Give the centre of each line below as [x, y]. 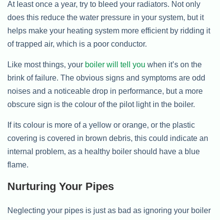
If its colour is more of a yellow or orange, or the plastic [101, 125]
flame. [18, 165]
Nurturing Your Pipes [61, 186]
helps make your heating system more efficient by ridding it [109, 31]
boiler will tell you [115, 65]
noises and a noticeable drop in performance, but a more [105, 91]
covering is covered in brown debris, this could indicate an [108, 138]
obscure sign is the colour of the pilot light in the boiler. [101, 104]
